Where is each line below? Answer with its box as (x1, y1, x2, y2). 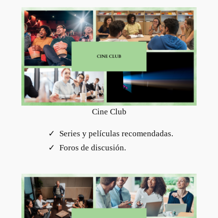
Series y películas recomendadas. (59, 129, 173, 139)
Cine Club (91, 107, 127, 117)
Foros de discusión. (59, 143, 126, 153)
